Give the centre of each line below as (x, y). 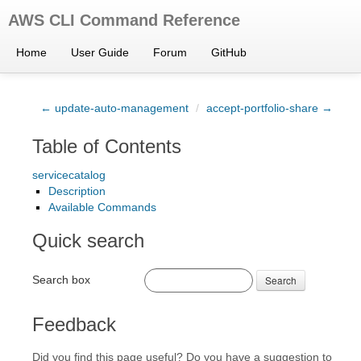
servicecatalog (69, 175)
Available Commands (102, 207)
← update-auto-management (114, 108)
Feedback (74, 324)
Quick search (88, 241)
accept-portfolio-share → (270, 108)
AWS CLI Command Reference (124, 20)
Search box (61, 279)
